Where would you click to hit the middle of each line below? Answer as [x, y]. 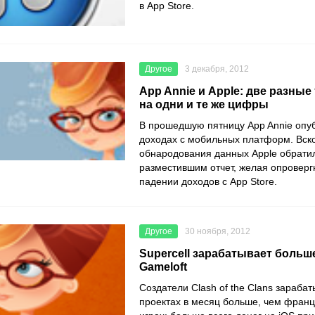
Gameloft [163, 267]
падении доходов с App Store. [208, 182]
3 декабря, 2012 [217, 69]
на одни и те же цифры [204, 105]
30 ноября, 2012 [218, 232]
